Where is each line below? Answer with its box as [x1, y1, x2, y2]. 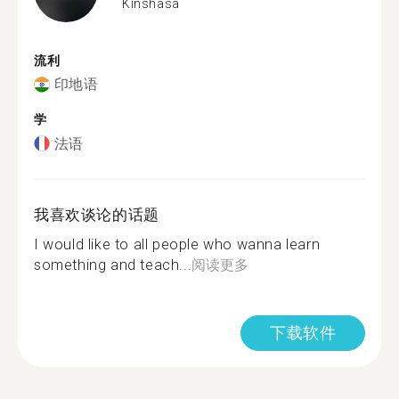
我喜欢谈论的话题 [34, 205, 159, 224]
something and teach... [34, 256, 192, 273]
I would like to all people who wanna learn [34, 235, 321, 253]
